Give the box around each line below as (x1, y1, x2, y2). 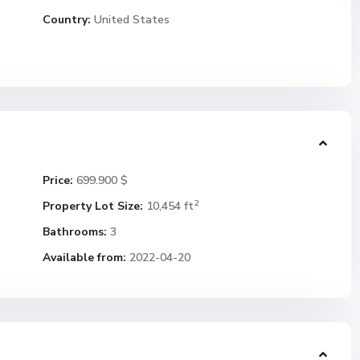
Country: (43, 12, 91, 27)
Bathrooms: (43, 224, 107, 239)
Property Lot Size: (43, 198, 143, 214)
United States (91, 12, 170, 27)
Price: (43, 173, 73, 188)
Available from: (43, 250, 126, 265)
